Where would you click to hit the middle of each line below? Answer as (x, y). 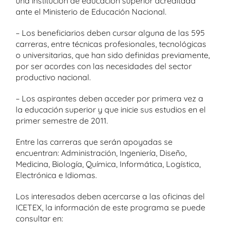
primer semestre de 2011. (62, 121)
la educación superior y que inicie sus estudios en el (111, 109)
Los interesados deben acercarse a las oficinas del (110, 196)
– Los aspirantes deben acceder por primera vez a (109, 98)
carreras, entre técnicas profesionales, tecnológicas (111, 44)
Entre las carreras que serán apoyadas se (94, 142)
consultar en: (39, 218)
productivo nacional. (53, 77)
